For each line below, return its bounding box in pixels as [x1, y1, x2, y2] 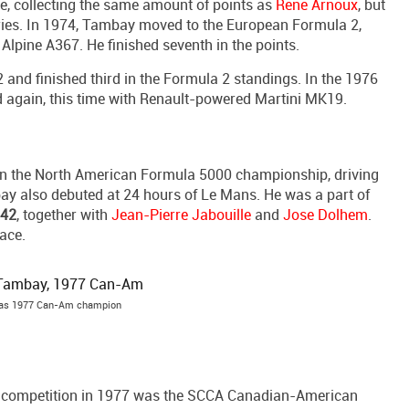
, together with [16, 204, 111, 225]
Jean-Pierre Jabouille [111, 204, 251, 225]
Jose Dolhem [283, 204, 368, 225]
